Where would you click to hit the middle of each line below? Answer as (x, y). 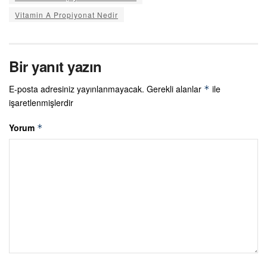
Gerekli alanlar (175, 89)
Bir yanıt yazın (55, 66)
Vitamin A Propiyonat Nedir (66, 14)
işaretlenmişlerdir (41, 102)
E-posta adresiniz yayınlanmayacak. (77, 89)
